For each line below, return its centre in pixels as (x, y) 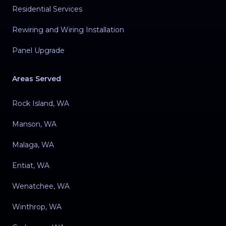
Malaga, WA (33, 145)
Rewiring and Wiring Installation (68, 30)
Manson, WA (34, 124)
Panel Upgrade (38, 50)
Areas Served (37, 78)
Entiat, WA (31, 165)
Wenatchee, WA (41, 186)
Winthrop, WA (37, 207)
